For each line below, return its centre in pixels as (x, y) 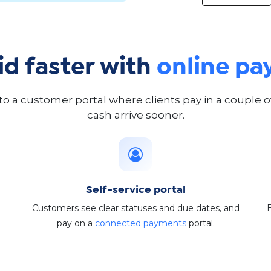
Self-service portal (135, 191)
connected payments (140, 224)
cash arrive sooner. (135, 115)
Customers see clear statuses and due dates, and (135, 208)
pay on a (76, 224)
